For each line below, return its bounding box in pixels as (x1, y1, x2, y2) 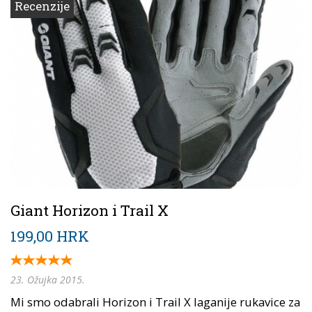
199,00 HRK (10, 226, 89, 247)
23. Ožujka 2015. (10, 273, 85, 287)
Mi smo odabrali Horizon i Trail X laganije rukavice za (10, 294, 300, 311)
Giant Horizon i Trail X (10, 201, 169, 221)
